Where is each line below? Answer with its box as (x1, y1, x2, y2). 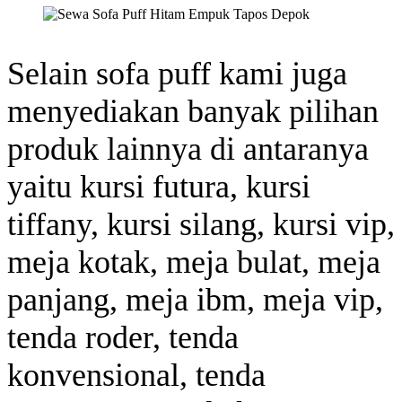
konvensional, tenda (7, 356, 266, 393)
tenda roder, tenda (7, 319, 239, 355)
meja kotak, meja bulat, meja (7, 243, 380, 280)
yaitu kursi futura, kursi (7, 168, 310, 205)
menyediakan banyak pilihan (7, 92, 379, 129)
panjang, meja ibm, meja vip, (7, 281, 383, 318)
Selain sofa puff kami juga (7, 55, 347, 92)
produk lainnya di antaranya (7, 130, 369, 167)
